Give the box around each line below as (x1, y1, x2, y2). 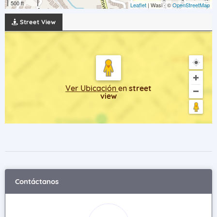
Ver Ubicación (65, 83, 118, 93)
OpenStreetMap (172, 1, 210, 9)
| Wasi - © (146, 1, 172, 9)
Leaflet (130, 1, 146, 9)
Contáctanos (15, 177, 59, 186)
